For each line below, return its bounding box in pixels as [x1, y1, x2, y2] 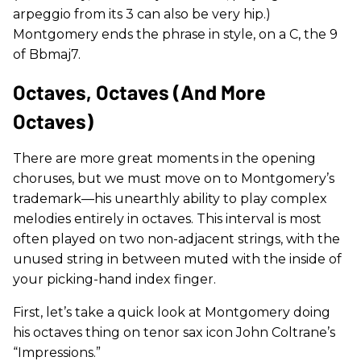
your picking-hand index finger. [13, 272, 216, 287]
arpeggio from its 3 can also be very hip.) [13, 6, 271, 22]
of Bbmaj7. [13, 47, 81, 62]
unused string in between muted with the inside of [13, 251, 342, 267]
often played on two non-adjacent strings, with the [13, 231, 340, 247]
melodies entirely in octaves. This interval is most [13, 211, 322, 226]
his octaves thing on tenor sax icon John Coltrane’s [13, 325, 335, 340]
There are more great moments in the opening [13, 151, 316, 166]
